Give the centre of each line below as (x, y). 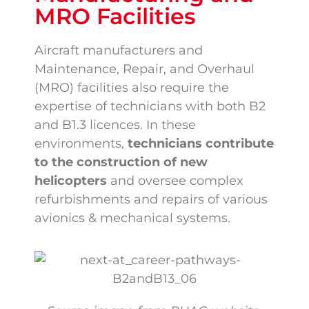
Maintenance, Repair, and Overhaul (144, 69)
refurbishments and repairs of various (151, 199)
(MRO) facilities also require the (132, 87)
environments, (79, 143)
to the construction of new (121, 162)
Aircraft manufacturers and (119, 50)
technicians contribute (199, 143)
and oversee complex (175, 180)
